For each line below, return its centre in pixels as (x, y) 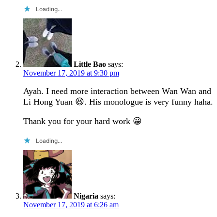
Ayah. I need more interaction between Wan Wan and (117, 91)
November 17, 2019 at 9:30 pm (71, 73)
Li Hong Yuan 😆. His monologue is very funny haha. (118, 101)
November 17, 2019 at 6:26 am (71, 204)
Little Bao (90, 64)
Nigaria (86, 196)
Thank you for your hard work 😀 (83, 121)
